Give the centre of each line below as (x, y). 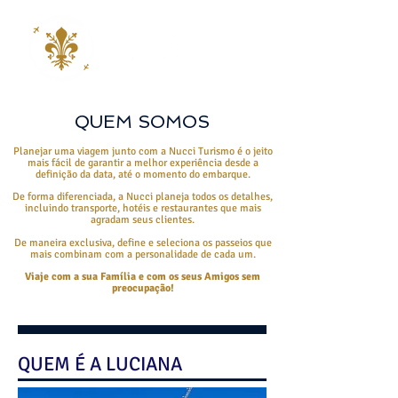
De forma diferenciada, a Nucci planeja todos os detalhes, (143, 197)
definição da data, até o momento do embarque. (143, 175)
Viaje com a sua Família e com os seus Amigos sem (143, 277)
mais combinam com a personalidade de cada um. (143, 255)
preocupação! (143, 288)
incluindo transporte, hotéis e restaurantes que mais (143, 208)
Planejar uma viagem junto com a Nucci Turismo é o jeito (143, 151)
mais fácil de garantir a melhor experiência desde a (143, 163)
